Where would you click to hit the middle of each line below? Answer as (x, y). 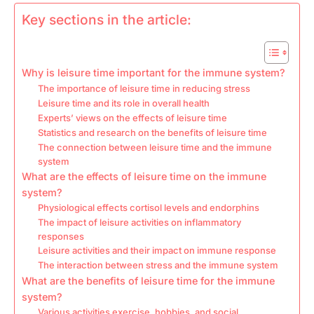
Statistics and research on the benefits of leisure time (152, 132)
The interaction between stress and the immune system (158, 265)
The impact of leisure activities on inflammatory (139, 222)
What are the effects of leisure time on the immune (144, 176)
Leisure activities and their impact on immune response (157, 250)
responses (61, 236)
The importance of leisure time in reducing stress (144, 88)
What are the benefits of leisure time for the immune (148, 281)
